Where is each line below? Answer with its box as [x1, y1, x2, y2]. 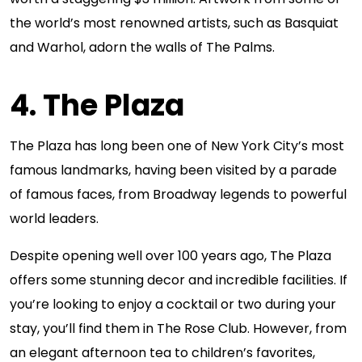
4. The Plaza [10, 85, 184, 126]
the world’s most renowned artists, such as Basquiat [10, 14, 339, 32]
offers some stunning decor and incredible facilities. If [10, 271, 347, 289]
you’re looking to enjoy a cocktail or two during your [10, 295, 336, 314]
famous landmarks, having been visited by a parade [10, 161, 337, 179]
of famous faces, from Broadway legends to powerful [10, 185, 347, 204]
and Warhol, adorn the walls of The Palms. [10, 38, 275, 57]
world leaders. [10, 209, 99, 228]
